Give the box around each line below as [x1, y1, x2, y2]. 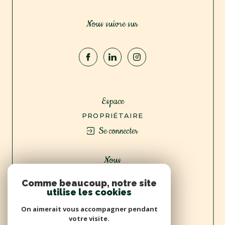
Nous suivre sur [92, 18, 139, 31]
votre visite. [69, 214, 109, 223]
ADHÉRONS [89, 170, 136, 178]
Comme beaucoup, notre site [22, 178, 157, 188]
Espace [106, 95, 124, 107]
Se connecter [98, 125, 139, 137]
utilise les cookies [47, 187, 132, 197]
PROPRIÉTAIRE [81, 111, 144, 120]
